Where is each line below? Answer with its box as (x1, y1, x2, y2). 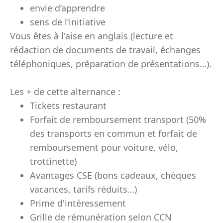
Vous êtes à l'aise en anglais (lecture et (10, 30, 173, 42)
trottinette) (30, 155, 77, 167)
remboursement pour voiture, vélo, (30, 141, 178, 153)
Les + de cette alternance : (10, 86, 120, 98)
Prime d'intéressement (30, 197, 126, 209)
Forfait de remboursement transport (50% (30, 113, 206, 125)
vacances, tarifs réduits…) (30, 183, 137, 195)
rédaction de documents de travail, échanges (10, 44, 201, 56)
